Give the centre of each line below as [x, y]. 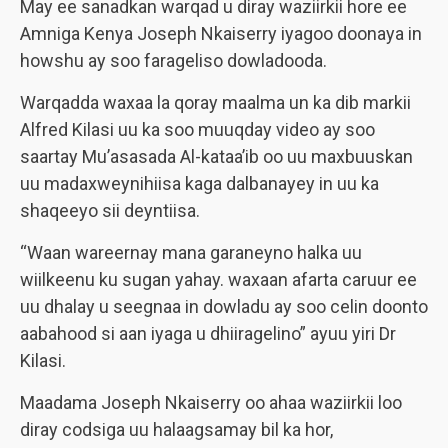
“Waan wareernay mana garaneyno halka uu [191, 252]
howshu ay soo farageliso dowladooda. [173, 60]
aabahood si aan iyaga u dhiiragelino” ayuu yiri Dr [208, 333]
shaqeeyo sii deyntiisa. [110, 210]
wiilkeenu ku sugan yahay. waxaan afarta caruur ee [218, 279]
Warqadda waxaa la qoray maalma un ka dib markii [215, 102]
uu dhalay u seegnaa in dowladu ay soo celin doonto [224, 306]
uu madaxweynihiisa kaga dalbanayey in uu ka [199, 183]
